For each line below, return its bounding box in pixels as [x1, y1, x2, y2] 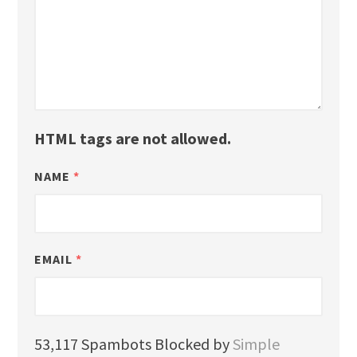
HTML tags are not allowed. [33, 127, 231, 148]
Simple [232, 333, 280, 354]
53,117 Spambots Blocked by [33, 333, 233, 354]
